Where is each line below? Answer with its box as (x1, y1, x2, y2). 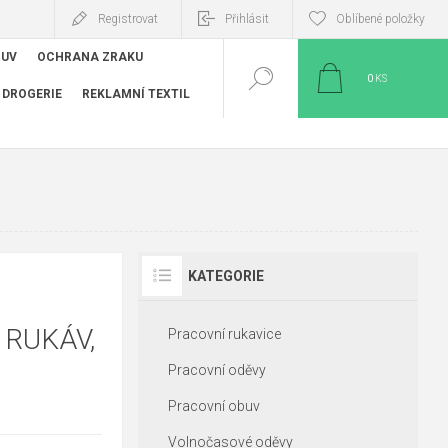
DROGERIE (2, 86, 62, 101)
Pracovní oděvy (167, 362, 266, 378)
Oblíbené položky (336, 12, 425, 26)
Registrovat (98, 12, 158, 26)
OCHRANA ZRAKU (37, 50, 143, 65)
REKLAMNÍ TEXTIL (82, 86, 190, 101)
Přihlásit (225, 12, 269, 26)
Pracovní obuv (167, 398, 260, 414)
